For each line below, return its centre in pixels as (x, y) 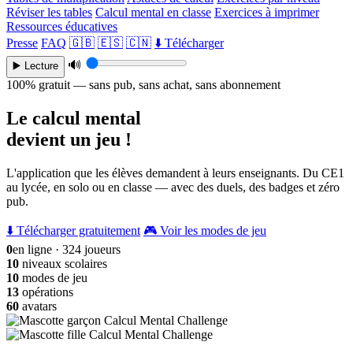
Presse (22, 43)
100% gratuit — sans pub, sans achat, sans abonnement (143, 85)
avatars (38, 306)
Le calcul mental (74, 118)
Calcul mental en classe (153, 12)
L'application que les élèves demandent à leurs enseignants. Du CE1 (175, 173)
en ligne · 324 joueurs (67, 249)
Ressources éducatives (62, 26)
